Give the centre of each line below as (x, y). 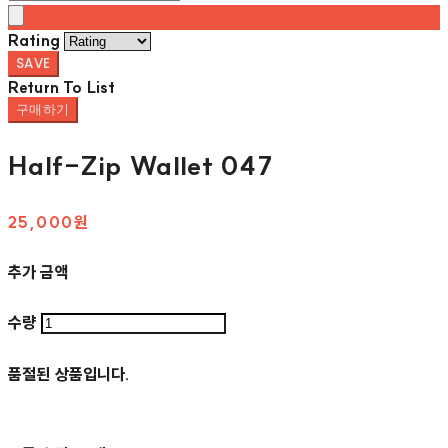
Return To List (62, 87)
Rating (34, 40)
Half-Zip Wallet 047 (140, 166)
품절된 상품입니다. (69, 374)
